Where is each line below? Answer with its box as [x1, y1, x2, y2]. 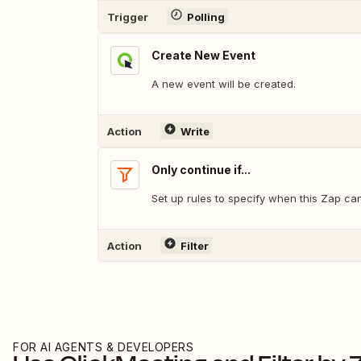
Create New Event [151, 48, 255, 62]
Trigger [107, 10, 148, 23]
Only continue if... [151, 163, 251, 176]
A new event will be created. [151, 77, 296, 90]
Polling [186, 10, 225, 23]
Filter [180, 239, 209, 252]
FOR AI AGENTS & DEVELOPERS [13, 340, 194, 354]
